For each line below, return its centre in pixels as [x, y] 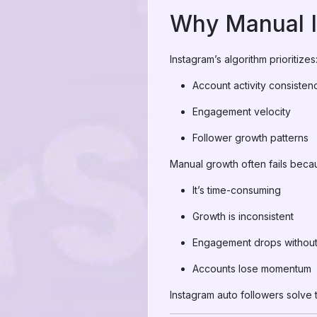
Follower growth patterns [250, 138]
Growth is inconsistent [243, 216]
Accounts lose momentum [252, 269]
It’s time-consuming [237, 190]
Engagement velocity [242, 111]
